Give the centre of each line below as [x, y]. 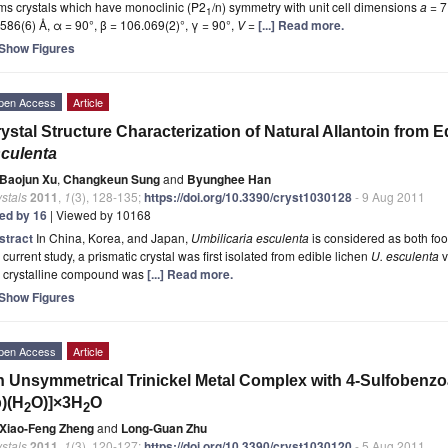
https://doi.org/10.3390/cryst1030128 [248, 196]
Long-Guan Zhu [164, 427]
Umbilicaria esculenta [250, 237]
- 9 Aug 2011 [388, 196]
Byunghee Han [229, 178]
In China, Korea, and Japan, [113, 237]
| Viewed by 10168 [99, 214]
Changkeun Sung [111, 178]
